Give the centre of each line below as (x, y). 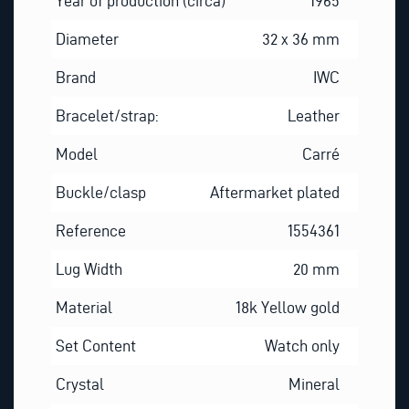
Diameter (87, 38)
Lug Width (89, 268)
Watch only (303, 345)
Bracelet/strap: (106, 115)
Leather (314, 115)
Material (84, 307)
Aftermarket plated (275, 192)
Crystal (79, 383)
